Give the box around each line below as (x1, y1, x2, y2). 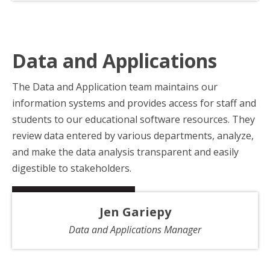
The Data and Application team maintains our (12, 80, 218, 93)
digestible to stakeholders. (12, 161, 131, 175)
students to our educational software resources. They (12, 112, 255, 126)
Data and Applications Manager (69, 222, 201, 236)
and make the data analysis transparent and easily (12, 145, 239, 159)
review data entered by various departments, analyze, (12, 128, 254, 142)
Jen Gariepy (99, 203, 171, 220)
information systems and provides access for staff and (12, 96, 256, 110)
